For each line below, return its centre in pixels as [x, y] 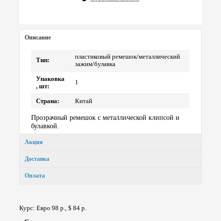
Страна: [48, 101]
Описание [37, 38]
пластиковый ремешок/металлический [128, 57]
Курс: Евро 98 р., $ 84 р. [53, 208]
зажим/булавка [95, 64]
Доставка [37, 159]
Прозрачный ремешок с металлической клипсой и [106, 118]
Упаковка [51, 79]
